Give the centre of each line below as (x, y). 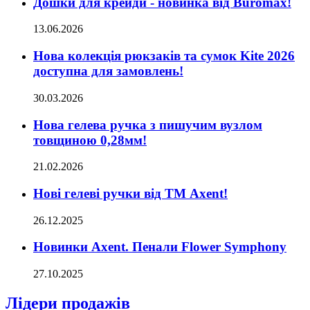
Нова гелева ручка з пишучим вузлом (148, 125)
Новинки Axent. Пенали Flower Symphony (160, 247)
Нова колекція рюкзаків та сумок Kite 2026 (164, 56)
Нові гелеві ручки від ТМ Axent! (130, 193)
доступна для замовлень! (108, 71)
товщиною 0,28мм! (90, 140)
